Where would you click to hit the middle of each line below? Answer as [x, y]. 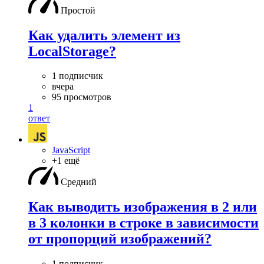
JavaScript [71, 150]
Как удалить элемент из [104, 35]
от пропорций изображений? [120, 239]
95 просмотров [82, 97]
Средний [79, 182]
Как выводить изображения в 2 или [143, 207]
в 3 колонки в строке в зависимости [143, 223]
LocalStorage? [72, 51]
